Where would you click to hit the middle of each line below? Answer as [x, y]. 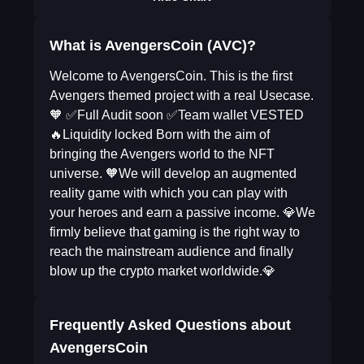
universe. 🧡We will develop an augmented [173, 173]
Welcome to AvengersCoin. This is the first [171, 76]
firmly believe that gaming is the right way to [174, 232]
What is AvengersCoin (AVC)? [152, 45]
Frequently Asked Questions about [170, 325]
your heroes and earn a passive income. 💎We [182, 212]
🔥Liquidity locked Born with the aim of [159, 134]
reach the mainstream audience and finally [171, 251]
